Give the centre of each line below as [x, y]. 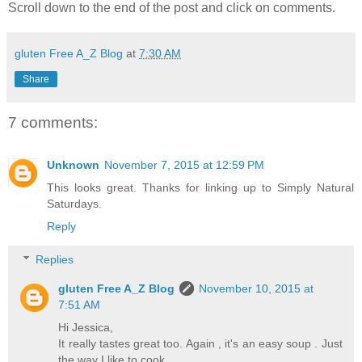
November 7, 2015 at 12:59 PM [184, 164]
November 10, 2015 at [257, 289]
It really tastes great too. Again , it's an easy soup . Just [200, 344]
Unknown [73, 164]
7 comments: [53, 123]
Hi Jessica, [86, 328]
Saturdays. [74, 203]
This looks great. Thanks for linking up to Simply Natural [200, 187]
